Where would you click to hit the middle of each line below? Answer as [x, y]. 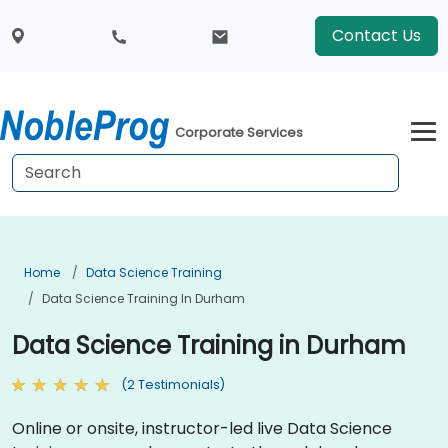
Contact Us [376, 35]
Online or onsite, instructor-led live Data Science [202, 428]
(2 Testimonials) [173, 384]
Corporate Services [239, 133]
